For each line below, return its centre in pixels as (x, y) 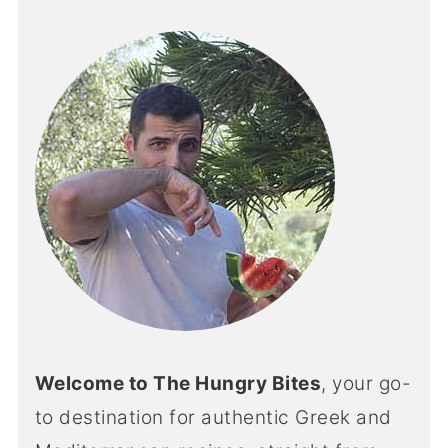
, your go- (366, 383)
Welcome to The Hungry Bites (178, 383)
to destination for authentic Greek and (213, 417)
